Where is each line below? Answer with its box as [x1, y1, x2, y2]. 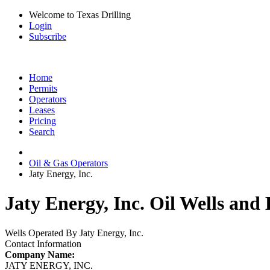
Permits [29, 83, 57, 93]
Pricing [29, 116, 56, 126]
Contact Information [5, 238, 81, 249]
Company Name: [5, 249, 75, 260]
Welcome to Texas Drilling [29, 10, 131, 20]
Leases [29, 105, 55, 115]
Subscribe [29, 31, 66, 42]
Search [29, 127, 55, 137]
